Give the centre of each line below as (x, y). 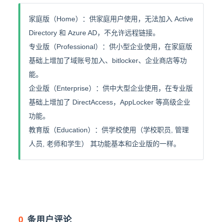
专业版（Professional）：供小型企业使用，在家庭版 (110, 47)
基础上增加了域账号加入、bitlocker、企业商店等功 (108, 61)
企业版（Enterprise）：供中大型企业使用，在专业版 (111, 88)
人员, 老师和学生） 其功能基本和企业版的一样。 (104, 144)
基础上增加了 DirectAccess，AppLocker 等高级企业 (109, 102)
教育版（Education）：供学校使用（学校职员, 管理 (109, 130)
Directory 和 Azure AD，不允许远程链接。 (94, 33)
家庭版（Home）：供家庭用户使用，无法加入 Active (111, 19)
